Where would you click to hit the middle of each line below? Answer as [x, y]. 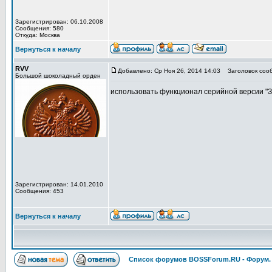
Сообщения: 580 [39, 28]
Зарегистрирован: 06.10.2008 [59, 22]
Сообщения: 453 [39, 191]
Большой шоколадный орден [58, 76]
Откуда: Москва [38, 35]
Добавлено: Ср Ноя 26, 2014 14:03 [169, 71]
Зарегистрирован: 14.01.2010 [59, 184]
